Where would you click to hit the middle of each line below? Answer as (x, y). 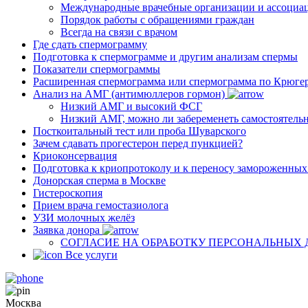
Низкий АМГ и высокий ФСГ (131, 106)
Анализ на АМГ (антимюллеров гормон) (129, 94)
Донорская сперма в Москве (99, 180)
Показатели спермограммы (97, 69)
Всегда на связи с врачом (119, 32)
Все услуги (91, 255)
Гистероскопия (68, 193)
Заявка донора (66, 230)
